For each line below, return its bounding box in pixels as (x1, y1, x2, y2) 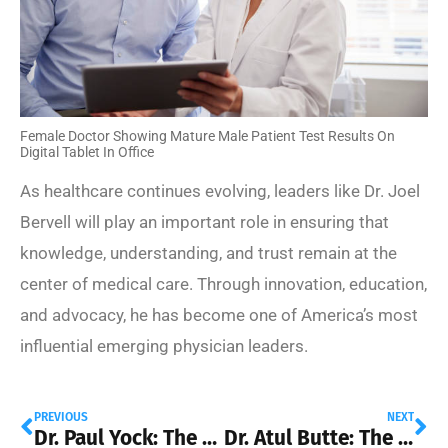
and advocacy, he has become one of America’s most (20, 304, 418, 325)
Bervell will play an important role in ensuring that (20, 211, 389, 232)
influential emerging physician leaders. (20, 335, 308, 356)
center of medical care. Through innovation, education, (20, 273, 427, 294)
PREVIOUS (34, 409, 88, 424)
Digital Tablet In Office (20, 143, 154, 160)
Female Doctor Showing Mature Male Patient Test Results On (20, 127, 395, 144)
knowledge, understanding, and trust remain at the (20, 242, 397, 263)
